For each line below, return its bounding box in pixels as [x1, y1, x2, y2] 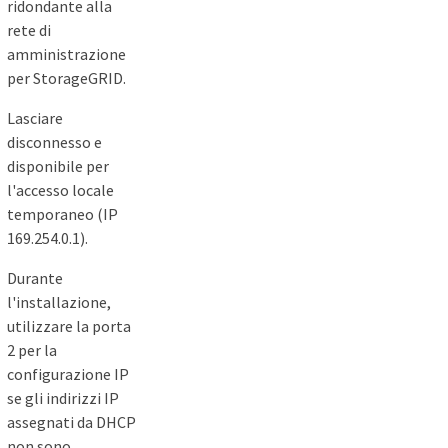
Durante [7, 268, 63, 289]
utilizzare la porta [7, 316, 131, 337]
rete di [7, 20, 51, 41]
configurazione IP [7, 364, 129, 385]
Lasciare [7, 108, 63, 129]
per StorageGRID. [7, 68, 126, 89]
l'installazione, [7, 292, 111, 313]
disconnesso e [7, 132, 102, 153]
